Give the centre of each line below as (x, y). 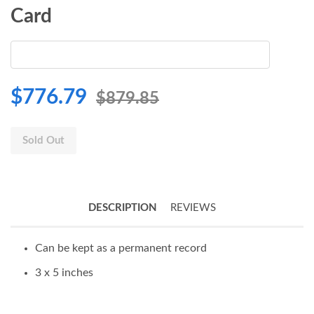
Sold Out (43, 141)
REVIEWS (193, 208)
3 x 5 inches (64, 272)
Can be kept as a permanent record (121, 248)
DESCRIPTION (122, 208)
